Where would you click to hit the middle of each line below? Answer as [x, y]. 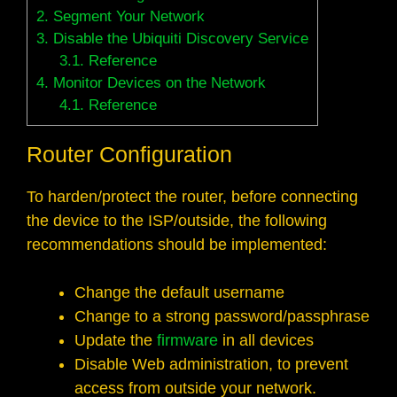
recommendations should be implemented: [177, 245]
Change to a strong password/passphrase [222, 317]
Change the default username [179, 293]
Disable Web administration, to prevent [211, 365]
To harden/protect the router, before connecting [192, 197]
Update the [116, 341]
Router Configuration [129, 155]
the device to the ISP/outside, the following [177, 221]
